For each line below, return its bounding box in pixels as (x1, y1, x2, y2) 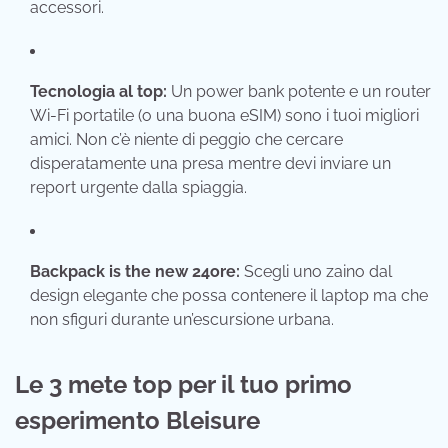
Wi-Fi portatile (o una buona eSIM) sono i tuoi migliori (30, 106, 419, 126)
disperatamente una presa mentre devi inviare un (30, 154, 391, 174)
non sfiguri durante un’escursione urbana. (30, 310, 334, 330)
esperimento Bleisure (15, 405, 260, 435)
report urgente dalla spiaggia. (30, 178, 247, 198)
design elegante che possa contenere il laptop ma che (30, 286, 428, 306)
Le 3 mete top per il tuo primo (15, 369, 352, 399)
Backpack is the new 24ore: (30, 262, 240, 282)
